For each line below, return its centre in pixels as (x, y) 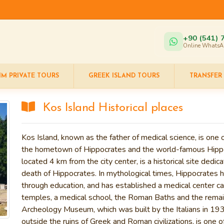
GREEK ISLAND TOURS (124, 76)
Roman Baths (150, 197)
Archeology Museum (57, 209)
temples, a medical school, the (74, 197)
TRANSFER (205, 76)
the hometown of (52, 149)
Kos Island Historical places (113, 108)
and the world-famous (166, 149)
